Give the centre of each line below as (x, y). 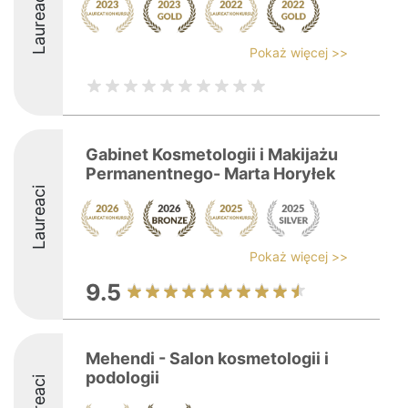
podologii (122, 377)
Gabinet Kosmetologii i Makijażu (212, 154)
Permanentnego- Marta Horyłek (210, 173)
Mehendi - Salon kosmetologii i (207, 358)
